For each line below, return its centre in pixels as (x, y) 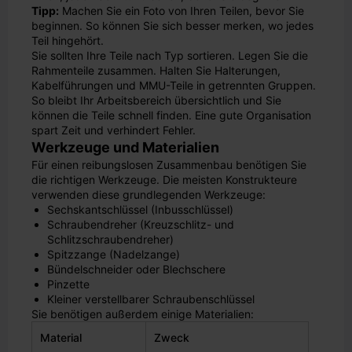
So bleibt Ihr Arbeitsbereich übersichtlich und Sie (156, 100)
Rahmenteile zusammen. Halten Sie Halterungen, (156, 70)
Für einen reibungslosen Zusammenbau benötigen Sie (169, 165)
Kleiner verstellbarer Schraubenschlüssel (151, 299)
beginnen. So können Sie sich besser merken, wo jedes (172, 26)
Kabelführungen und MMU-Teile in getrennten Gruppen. (174, 85)
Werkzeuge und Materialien (125, 147)
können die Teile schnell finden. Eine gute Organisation (171, 115)
